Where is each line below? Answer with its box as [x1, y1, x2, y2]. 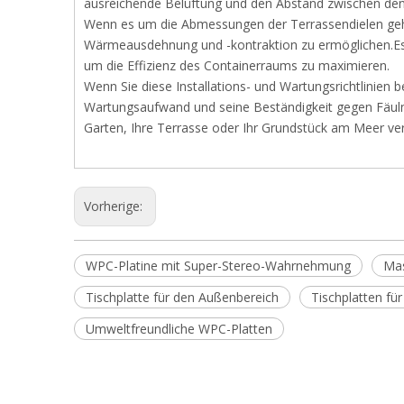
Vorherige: [84, 197, 146, 215]
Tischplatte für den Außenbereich [86, 289, 279, 306]
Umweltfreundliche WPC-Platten [86, 320, 272, 337]
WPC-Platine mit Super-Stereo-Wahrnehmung [86, 257, 351, 274]
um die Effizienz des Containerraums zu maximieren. [84, 57, 390, 74]
